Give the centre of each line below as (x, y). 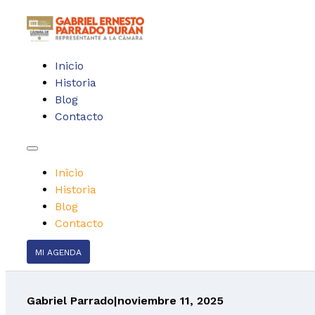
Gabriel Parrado (70, 300)
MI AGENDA (58, 252)
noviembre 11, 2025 (171, 300)
